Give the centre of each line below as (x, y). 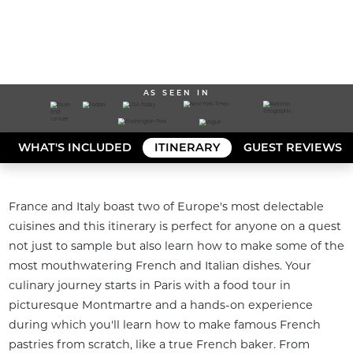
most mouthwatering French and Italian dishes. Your (160, 266)
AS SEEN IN (176, 92)
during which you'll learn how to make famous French (164, 325)
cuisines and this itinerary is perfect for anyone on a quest (175, 227)
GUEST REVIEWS (292, 147)
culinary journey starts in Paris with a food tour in (149, 286)
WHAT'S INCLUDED (74, 147)
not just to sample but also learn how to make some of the (176, 246)
